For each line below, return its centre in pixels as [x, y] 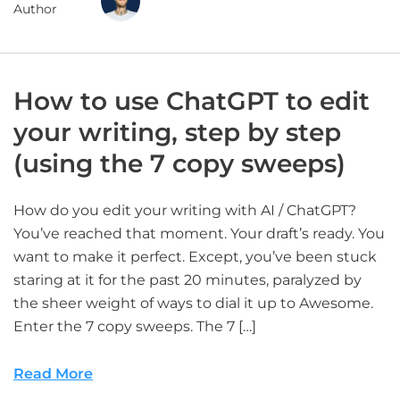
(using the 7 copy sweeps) [179, 163]
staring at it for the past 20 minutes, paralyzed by [187, 280]
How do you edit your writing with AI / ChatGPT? [185, 210]
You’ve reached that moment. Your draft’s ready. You [199, 233]
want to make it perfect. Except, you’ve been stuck [195, 257]
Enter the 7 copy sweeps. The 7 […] [135, 326]
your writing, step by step [177, 132]
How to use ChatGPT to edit [192, 101]
